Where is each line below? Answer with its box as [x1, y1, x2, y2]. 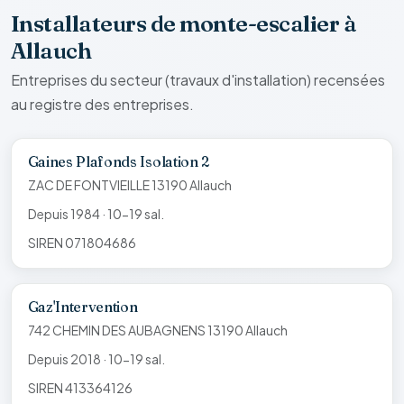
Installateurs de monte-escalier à [11, 8, 357, 37]
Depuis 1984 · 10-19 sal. [27, 205, 164, 222]
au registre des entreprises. [11, 94, 194, 114]
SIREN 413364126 [27, 379, 133, 396]
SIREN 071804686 [27, 234, 136, 251]
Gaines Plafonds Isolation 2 [27, 151, 209, 170]
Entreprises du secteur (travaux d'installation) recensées [11, 69, 385, 89]
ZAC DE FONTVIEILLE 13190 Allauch [27, 176, 232, 193]
